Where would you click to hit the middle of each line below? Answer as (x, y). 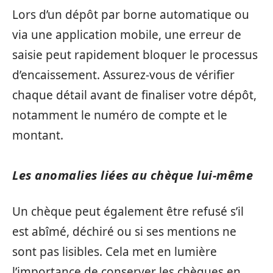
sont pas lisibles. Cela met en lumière (115, 251)
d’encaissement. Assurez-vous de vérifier (123, 75)
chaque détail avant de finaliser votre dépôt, (134, 95)
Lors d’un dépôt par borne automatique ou (131, 15)
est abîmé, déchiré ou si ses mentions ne (124, 231)
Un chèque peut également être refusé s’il (128, 211)
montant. (38, 135)
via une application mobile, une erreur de (127, 35)
